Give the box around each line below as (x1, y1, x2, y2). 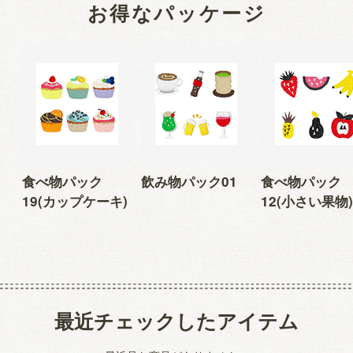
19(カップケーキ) (21, 191, 128, 211)
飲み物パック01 (141, 172, 238, 191)
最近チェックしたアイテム (54, 307, 299, 335)
